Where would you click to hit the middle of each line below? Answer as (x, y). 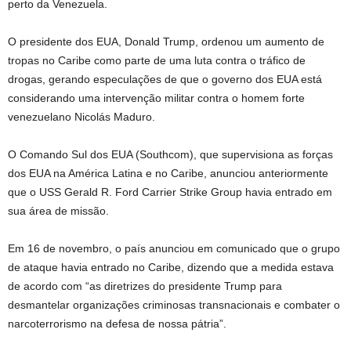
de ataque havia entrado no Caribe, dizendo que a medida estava (171, 267)
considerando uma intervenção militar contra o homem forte (156, 98)
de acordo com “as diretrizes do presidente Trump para (145, 286)
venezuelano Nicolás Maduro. (81, 117)
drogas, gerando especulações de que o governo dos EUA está (165, 79)
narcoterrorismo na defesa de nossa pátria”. (117, 324)
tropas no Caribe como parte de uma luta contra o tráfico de (157, 60)
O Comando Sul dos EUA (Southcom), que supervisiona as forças (170, 154)
